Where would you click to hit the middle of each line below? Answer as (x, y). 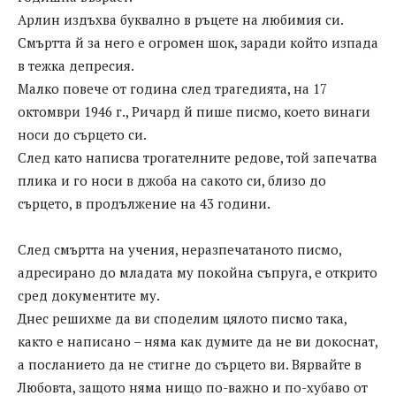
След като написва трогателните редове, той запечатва (198, 158)
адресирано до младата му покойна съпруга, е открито (198, 273)
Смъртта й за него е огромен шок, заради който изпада (198, 43)
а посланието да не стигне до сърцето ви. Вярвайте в (190, 365)
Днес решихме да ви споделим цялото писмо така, (182, 319)
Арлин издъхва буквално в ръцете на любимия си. (180, 20)
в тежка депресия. (76, 66)
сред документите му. (89, 296)
